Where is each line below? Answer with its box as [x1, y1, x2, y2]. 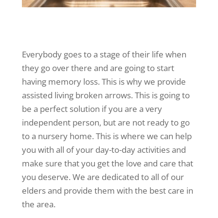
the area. [21, 199, 55, 210]
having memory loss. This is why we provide [21, 76, 186, 88]
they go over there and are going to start [21, 62, 174, 74]
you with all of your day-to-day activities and [21, 144, 186, 156]
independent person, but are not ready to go [21, 117, 190, 128]
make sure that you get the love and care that [21, 158, 193, 169]
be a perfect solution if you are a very [21, 103, 162, 115]
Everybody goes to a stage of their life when [21, 49, 186, 60]
